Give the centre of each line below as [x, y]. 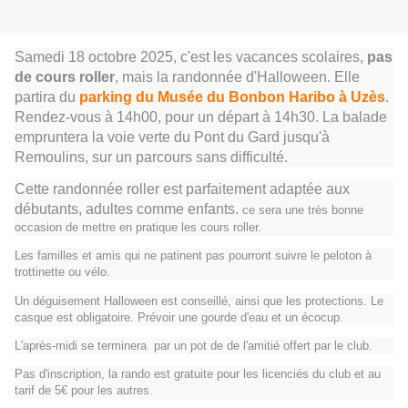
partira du [47, 97]
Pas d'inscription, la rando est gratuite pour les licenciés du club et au [198, 373]
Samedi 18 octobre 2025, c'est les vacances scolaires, [191, 57]
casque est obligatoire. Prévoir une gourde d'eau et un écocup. [179, 317]
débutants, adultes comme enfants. [127, 209]
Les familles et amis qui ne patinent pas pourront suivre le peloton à [195, 256]
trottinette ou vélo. [62, 272]
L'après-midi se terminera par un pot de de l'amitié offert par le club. [194, 345]
